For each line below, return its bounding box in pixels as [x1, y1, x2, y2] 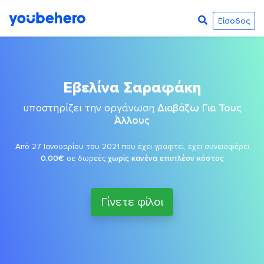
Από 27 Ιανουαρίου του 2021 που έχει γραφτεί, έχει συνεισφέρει [15, 141, 249, 151]
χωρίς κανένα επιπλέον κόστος [107, 153, 224, 163]
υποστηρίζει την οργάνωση [22, 102, 157, 114]
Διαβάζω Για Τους [157, 102, 242, 114]
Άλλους [114, 114, 150, 127]
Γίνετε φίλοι [101, 195, 163, 209]
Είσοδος [217, 15, 250, 26]
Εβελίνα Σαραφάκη [62, 78, 202, 97]
